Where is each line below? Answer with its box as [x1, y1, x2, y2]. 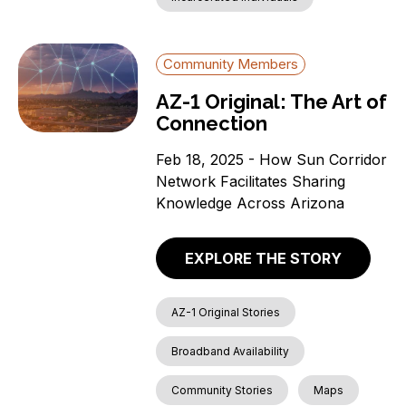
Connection [156, 111, 268, 136]
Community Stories [171, 382, 274, 397]
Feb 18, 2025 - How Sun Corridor [156, 150, 388, 169]
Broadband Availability [171, 343, 290, 358]
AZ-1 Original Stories [171, 304, 281, 319]
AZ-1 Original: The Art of [156, 90, 388, 114]
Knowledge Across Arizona [156, 194, 345, 213]
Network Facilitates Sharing [156, 172, 346, 191]
